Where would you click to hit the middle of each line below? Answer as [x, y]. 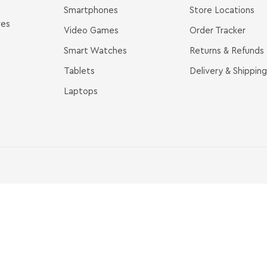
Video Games [91, 30]
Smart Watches [95, 51]
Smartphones [91, 10]
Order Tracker [217, 30]
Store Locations [222, 10]
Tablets [79, 71]
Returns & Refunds [226, 51]
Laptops [81, 91]
